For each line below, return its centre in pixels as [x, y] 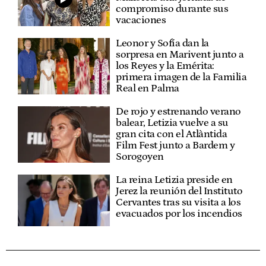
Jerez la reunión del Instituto [179, 191]
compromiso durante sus [172, 9]
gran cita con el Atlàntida [172, 134]
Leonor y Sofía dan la [162, 43]
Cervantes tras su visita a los [178, 202]
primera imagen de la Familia [181, 77]
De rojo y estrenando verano [178, 111]
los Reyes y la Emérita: [165, 66]
